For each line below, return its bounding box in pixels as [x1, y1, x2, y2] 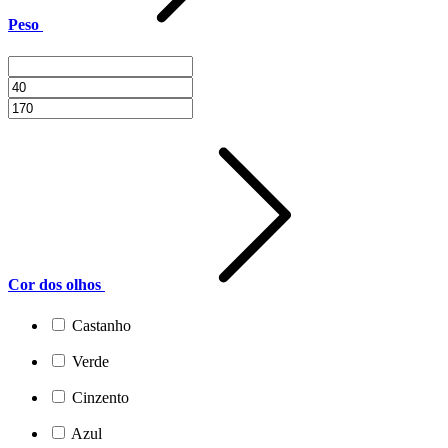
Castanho [72, 317, 131, 335]
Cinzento [72, 389, 129, 407]
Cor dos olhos [8, 275, 105, 293]
